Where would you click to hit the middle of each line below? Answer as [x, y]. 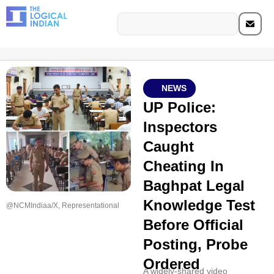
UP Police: [179, 107]
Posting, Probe [195, 244]
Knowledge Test [199, 205]
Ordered [171, 264]
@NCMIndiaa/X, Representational [63, 205]
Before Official [193, 225]
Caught [168, 146]
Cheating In [183, 166]
